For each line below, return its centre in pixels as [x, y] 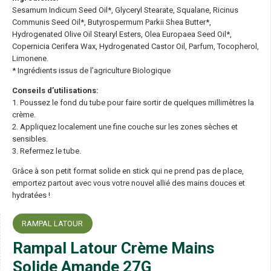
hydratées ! [31, 195]
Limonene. [30, 59]
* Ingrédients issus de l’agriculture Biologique [91, 71]
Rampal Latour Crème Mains [113, 248]
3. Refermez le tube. [46, 151]
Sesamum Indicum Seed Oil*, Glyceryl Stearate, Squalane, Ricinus [125, 10]
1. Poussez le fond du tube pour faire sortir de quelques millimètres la [133, 103]
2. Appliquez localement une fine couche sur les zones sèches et [125, 127]
